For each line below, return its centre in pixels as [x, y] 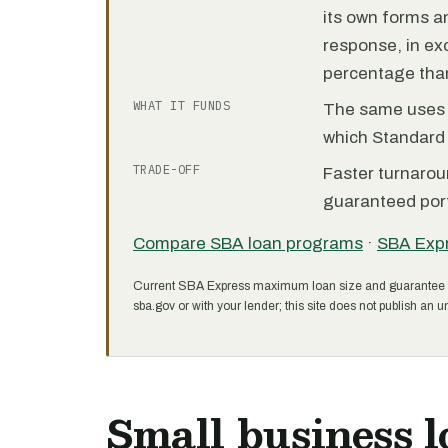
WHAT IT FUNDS [182, 105]
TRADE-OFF [167, 169]
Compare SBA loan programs [248, 243]
